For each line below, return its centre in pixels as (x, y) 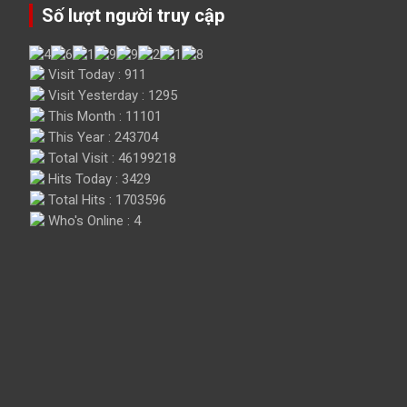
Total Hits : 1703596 (105, 199)
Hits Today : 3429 (98, 179)
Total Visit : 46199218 (110, 158)
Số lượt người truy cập (133, 15)
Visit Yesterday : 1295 (111, 95)
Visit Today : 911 (95, 74)
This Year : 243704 (101, 137)
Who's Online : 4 (93, 220)
